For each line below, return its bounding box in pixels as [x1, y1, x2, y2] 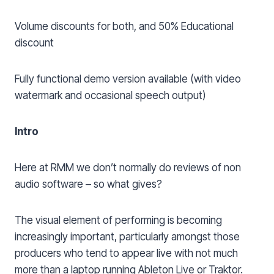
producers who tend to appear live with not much [15, 246, 238, 259]
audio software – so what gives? [15, 177, 167, 190]
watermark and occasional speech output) [15, 89, 206, 102]
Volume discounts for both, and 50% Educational [15, 20, 234, 32]
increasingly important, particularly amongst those [15, 230, 240, 243]
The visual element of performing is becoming [15, 213, 222, 226]
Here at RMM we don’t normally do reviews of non [15, 161, 241, 174]
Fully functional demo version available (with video [15, 72, 241, 85]
